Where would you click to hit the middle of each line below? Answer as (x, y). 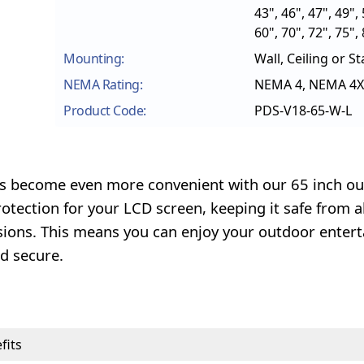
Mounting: (94, 59)
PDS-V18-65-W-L (303, 111)
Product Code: (105, 111)
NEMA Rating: (103, 85)
